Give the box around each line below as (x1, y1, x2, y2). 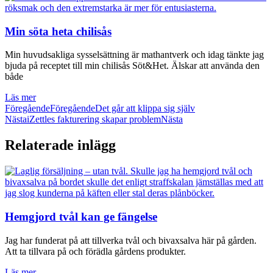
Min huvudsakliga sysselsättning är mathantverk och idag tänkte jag (5, 49, 264, 60)
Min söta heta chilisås (5, 24, 112, 38)
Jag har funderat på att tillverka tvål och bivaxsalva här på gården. (5, 235, 257, 246)
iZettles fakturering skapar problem (27, 114, 161, 125)
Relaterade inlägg (5, 137, 116, 154)
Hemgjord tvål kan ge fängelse (5, 210, 157, 223)
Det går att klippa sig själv (95, 103, 195, 114)
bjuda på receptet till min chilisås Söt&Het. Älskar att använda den (5, 60, 260, 71)
